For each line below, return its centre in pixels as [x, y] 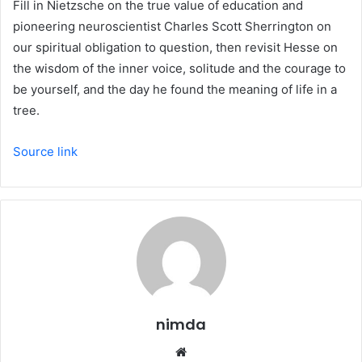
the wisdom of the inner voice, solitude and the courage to [179, 69]
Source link [45, 152]
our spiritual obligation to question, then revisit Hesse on [175, 48]
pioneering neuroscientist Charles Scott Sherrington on [172, 27]
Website [213, 351]
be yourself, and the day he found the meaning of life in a [175, 90]
